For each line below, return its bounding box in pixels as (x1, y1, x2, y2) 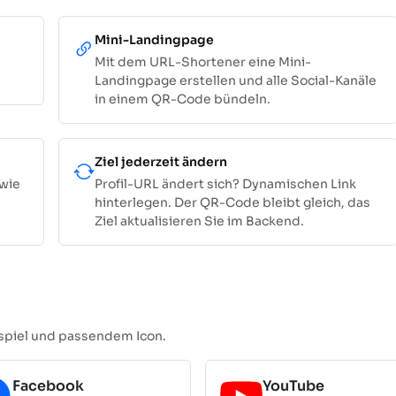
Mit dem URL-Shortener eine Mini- (95, 53, 311, 70)
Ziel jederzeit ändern (95, 153, 227, 170)
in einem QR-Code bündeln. (95, 90, 270, 107)
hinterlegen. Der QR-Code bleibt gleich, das (95, 194, 370, 210)
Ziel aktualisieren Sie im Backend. (95, 212, 304, 229)
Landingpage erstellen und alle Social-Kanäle (95, 72, 377, 88)
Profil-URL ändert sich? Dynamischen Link (95, 175, 356, 192)
